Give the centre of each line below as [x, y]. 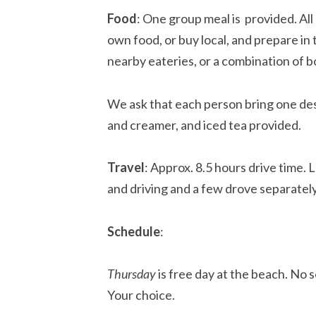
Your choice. [141, 295]
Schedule [134, 231]
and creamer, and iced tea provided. [204, 124]
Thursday [132, 274]
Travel [126, 168]
